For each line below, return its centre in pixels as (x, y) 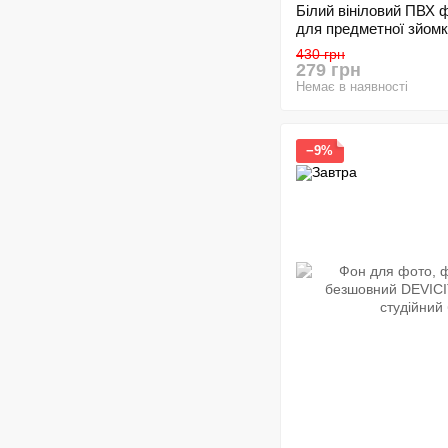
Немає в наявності (352, 86)
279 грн (328, 70)
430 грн (320, 54)
